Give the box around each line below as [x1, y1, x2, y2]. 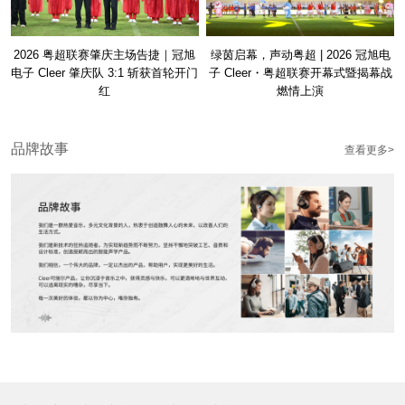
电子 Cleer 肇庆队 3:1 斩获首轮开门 [11, 65, 199, 80]
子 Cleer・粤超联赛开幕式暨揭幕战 [208, 65, 392, 80]
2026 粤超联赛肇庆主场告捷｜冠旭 [14, 47, 196, 61]
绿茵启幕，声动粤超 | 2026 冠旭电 [210, 47, 391, 61]
